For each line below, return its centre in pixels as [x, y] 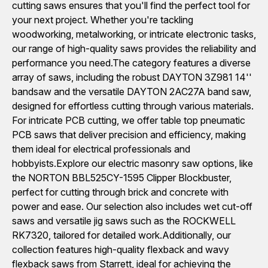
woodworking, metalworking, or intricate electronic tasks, [134, 34]
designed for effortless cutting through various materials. [133, 106]
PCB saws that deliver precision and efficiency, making [129, 135]
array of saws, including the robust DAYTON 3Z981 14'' [132, 77]
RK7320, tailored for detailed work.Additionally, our [121, 235]
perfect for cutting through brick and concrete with [120, 192]
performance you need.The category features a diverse [131, 63]
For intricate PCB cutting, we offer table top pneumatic [129, 120]
